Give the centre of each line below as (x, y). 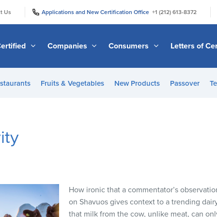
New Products (137, 83)
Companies (68, 46)
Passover (185, 83)
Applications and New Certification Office (97, 12)
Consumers (130, 46)
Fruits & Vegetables (72, 83)
